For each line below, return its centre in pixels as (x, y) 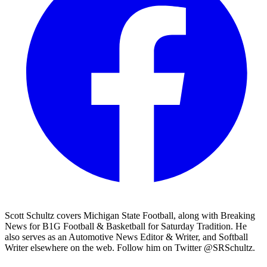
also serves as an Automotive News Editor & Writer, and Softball (126, 237)
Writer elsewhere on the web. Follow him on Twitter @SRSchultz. (130, 247)
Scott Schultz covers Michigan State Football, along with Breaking (130, 215)
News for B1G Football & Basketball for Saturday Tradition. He (126, 226)
